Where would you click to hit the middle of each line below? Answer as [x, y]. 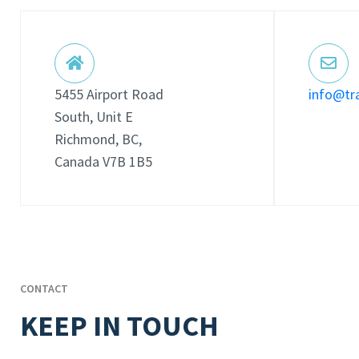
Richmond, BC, [98, 139]
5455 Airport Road [109, 94]
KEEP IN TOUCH [119, 326]
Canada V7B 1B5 [103, 161]
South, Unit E [94, 117]
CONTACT [44, 288]
